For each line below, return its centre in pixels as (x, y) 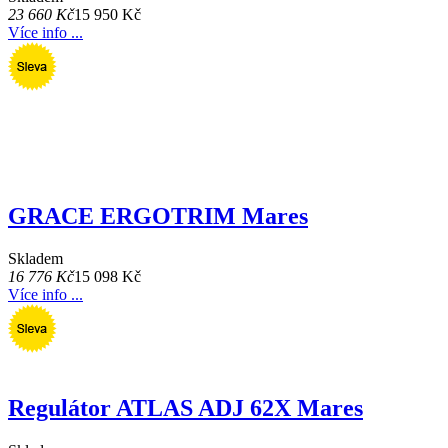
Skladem (35, 259)
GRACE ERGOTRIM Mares (158, 216)
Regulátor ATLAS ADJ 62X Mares (185, 408)
